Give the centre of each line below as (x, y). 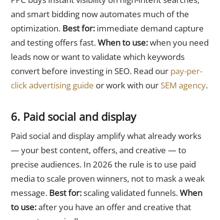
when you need (178, 42)
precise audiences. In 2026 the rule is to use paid (103, 164)
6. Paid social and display (73, 116)
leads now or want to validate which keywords (98, 56)
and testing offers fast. (54, 42)
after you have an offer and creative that (114, 207)
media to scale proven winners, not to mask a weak (108, 178)
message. (30, 192)
